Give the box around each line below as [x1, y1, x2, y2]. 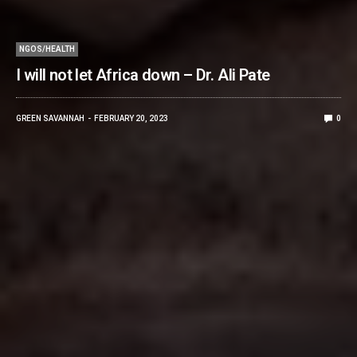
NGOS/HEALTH [19, 45, 75, 54]
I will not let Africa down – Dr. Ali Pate [16, 65, 270, 85]
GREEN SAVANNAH [16, 114, 84, 124]
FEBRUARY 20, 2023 [94, 114, 168, 124]
